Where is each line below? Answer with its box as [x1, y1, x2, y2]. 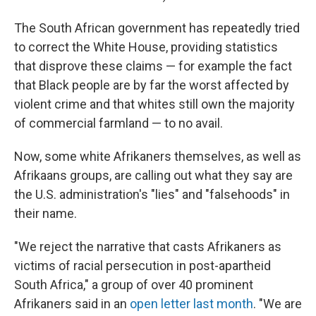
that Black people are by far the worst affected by [14, 77, 289, 92]
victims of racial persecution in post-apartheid [14, 257, 271, 273]
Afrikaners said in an [14, 296, 130, 311]
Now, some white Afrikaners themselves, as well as [14, 148, 301, 164]
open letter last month [130, 296, 253, 311]
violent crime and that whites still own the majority [14, 96, 295, 111]
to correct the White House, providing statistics [14, 39, 278, 54]
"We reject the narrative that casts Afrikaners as [14, 238, 281, 254]
